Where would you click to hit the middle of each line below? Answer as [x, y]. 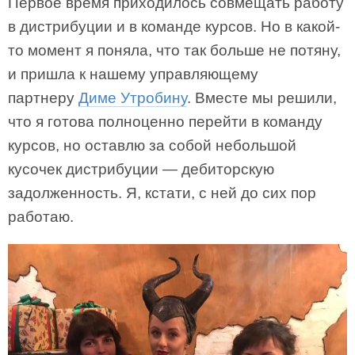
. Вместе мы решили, [262, 97]
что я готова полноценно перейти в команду [165, 121]
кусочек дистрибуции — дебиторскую [141, 169]
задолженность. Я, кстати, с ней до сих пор [162, 193]
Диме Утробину [133, 97]
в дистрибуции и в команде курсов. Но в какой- [174, 26]
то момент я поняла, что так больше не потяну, [174, 50]
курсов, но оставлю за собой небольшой [152, 145]
